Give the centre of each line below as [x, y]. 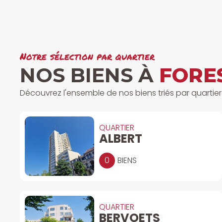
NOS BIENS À [89, 75]
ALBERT [121, 138]
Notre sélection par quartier [87, 56]
